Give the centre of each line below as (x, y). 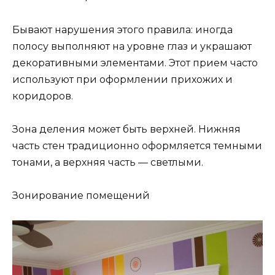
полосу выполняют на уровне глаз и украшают (132, 46)
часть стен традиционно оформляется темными (137, 145)
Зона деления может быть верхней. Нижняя (126, 129)
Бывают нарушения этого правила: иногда (122, 29)
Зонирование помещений (81, 196)
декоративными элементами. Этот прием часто (135, 63)
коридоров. (43, 96)
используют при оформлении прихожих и (122, 79)
